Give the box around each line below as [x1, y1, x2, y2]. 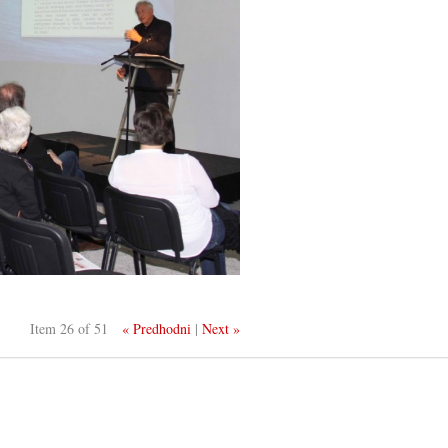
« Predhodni [122, 318, 192, 338]
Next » [202, 318, 241, 338]
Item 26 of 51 [30, 318, 109, 338]
